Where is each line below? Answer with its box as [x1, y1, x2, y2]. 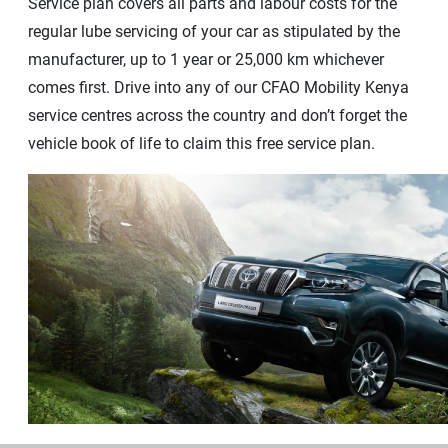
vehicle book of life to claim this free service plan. [28, 134, 375, 154]
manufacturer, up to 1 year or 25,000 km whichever [28, 50, 384, 70]
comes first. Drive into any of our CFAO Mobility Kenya [28, 78, 409, 98]
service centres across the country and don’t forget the [28, 106, 407, 126]
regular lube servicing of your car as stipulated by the [28, 22, 400, 42]
